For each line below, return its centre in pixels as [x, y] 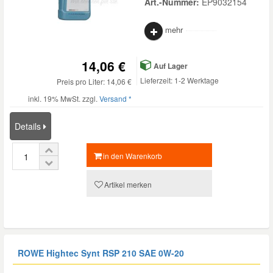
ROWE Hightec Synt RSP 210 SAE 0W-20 [101, 253]
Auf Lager [170, 66]
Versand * [115, 98]
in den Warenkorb [133, 156]
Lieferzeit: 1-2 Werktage [179, 80]
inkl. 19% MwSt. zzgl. [64, 98]
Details [29, 126]
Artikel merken [128, 184]
